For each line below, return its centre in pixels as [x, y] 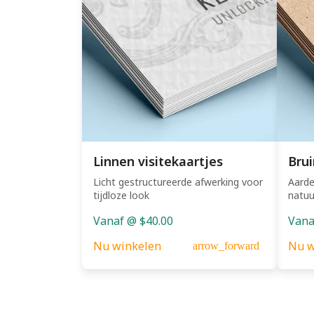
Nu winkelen [127, 246]
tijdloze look [121, 195]
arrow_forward [226, 245]
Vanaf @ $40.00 [133, 220]
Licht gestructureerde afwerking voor [178, 182]
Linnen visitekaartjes [158, 161]
